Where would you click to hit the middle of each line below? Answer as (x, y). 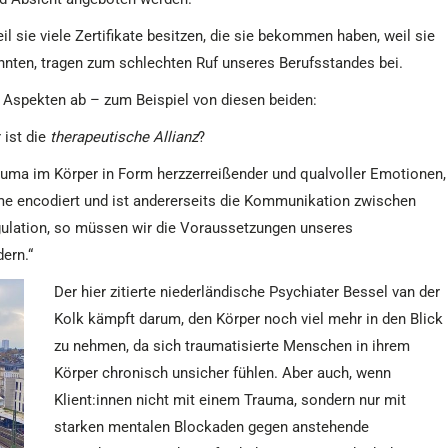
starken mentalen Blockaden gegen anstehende (211, 427)
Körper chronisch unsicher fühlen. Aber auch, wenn (222, 373)
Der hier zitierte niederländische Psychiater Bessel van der (247, 292)
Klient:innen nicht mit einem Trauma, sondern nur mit (230, 400)
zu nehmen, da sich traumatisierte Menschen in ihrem (232, 346)
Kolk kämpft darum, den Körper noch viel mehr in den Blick (248, 319)
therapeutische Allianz (124, 137)
